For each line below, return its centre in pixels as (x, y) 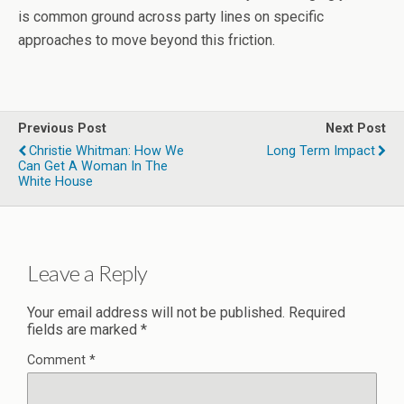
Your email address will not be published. (156, 313)
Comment (58, 361)
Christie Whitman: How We (106, 151)
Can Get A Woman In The (93, 166)
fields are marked (84, 330)
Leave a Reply (87, 273)
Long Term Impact (321, 151)
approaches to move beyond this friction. (147, 40)
